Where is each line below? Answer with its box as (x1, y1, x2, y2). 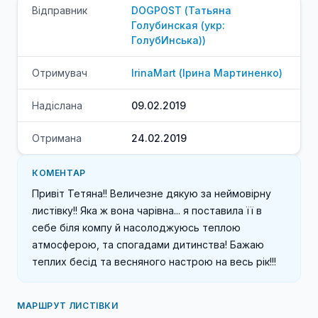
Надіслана (32, 99, 82, 111)
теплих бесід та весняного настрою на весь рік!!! (32, 255, 276, 268)
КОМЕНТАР (32, 167, 86, 178)
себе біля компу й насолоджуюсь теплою (32, 221, 241, 234)
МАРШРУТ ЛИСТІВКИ (17, 300, 119, 311)
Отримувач (32, 66, 87, 79)
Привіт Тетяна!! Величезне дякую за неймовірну (32, 187, 271, 199)
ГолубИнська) (131, 33, 202, 46)
